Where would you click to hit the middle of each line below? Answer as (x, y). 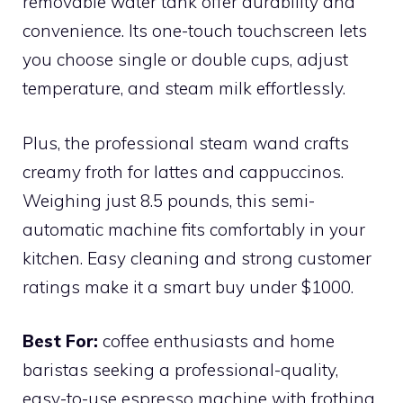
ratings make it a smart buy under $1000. (188, 287)
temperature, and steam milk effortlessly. (184, 88)
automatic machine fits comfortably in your (194, 229)
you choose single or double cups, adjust (185, 59)
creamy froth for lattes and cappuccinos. (183, 171)
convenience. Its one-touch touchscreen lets (195, 31)
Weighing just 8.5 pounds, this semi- (169, 200)
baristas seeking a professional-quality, (180, 370)
